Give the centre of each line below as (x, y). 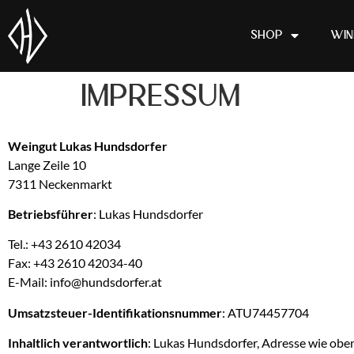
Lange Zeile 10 (47, 164)
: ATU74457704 (265, 312)
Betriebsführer (51, 214)
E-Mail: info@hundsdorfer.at (85, 282)
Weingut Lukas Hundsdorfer (88, 145)
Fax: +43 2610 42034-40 (75, 263)
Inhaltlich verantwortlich (78, 343)
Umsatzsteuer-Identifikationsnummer (115, 312)
